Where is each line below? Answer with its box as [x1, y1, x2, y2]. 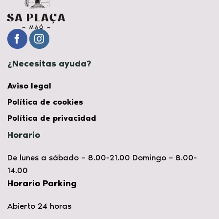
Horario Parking [7, 178, 77, 189]
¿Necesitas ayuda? [7, 58, 91, 69]
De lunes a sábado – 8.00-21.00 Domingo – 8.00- [7, 153, 197, 163]
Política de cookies [7, 97, 83, 107]
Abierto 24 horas [7, 201, 71, 211]
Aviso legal [7, 81, 51, 91]
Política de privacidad [7, 113, 96, 123]
